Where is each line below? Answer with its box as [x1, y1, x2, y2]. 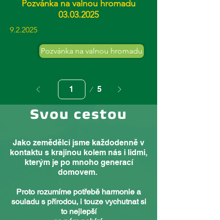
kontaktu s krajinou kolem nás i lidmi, [10, 148, 147, 157]
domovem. [58, 167, 99, 177]
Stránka [48, 80, 77, 89]
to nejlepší [60, 207, 97, 216]
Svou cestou [30, 105, 127, 123]
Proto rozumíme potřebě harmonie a [16, 187, 141, 196]
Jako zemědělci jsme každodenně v [13, 138, 144, 147]
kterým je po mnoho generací [24, 158, 133, 167]
